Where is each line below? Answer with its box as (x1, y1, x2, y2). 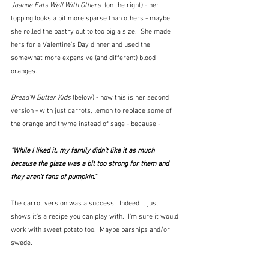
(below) (73, 93, 94, 102)
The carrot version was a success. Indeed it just (11, 199, 160, 208)
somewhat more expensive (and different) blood (11, 53, 157, 62)
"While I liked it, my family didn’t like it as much (11, 146, 156, 155)
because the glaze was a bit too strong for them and (11, 159, 171, 168)
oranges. (11, 67, 41, 76)
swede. (11, 238, 32, 247)
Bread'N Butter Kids (11, 93, 73, 102)
